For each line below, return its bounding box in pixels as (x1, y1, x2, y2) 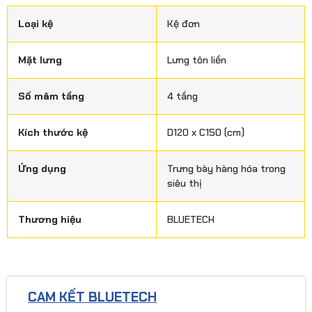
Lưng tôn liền (167, 53, 226, 66)
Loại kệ (18, 17, 53, 30)
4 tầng (167, 89, 198, 102)
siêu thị (167, 176, 202, 189)
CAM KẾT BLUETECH (28, 288, 157, 306)
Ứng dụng (18, 162, 66, 175)
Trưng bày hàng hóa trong (167, 162, 286, 175)
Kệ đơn (167, 17, 200, 30)
